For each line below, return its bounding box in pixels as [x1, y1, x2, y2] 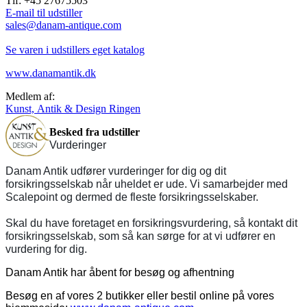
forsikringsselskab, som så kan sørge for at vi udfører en [5, 230, 275, 243]
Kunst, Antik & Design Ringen [5, 103, 140, 115]
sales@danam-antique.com [5, 19, 121, 32]
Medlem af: [5, 90, 55, 103]
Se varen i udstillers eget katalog [5, 44, 145, 56]
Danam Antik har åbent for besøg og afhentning [5, 267, 234, 279]
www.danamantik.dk [5, 67, 96, 79]
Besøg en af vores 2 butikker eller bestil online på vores [5, 290, 274, 302]
